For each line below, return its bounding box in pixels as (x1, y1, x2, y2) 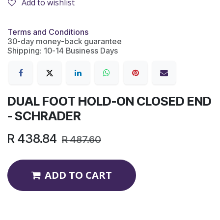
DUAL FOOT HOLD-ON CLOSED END (7, 94, 212, 109)
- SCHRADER (7, 109, 81, 124)
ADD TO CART (45, 168, 112, 182)
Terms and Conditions (7, 27, 88, 37)
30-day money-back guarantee (7, 36, 122, 46)
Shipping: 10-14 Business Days (7, 46, 118, 55)
